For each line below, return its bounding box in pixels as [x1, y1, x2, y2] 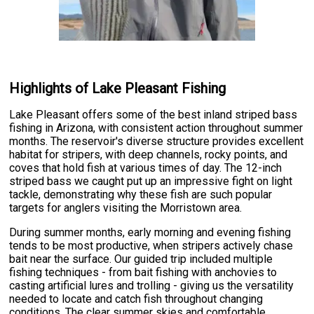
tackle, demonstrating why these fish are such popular [9, 188, 273, 202]
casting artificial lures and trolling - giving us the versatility [9, 279, 294, 293]
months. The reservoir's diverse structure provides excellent [9, 135, 304, 149]
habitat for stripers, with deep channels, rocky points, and [9, 148, 288, 162]
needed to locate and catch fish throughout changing [9, 292, 264, 306]
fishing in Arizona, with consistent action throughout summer [9, 121, 303, 135]
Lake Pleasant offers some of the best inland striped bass [9, 108, 298, 122]
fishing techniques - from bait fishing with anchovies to [9, 266, 278, 280]
